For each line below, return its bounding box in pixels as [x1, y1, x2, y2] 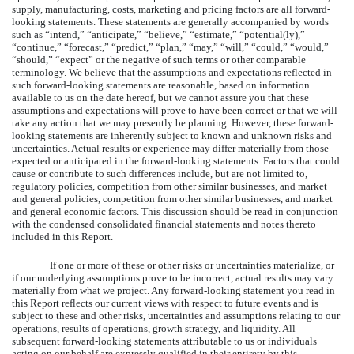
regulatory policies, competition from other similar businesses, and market [12, 179, 327, 192]
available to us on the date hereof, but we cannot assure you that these [12, 91, 309, 104]
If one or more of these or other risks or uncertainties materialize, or [50, 258, 334, 271]
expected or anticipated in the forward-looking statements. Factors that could [12, 154, 340, 167]
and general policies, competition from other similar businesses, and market [12, 192, 333, 205]
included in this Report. [12, 230, 113, 243]
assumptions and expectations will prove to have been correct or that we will [12, 104, 337, 116]
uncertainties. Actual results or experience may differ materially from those [12, 141, 329, 154]
